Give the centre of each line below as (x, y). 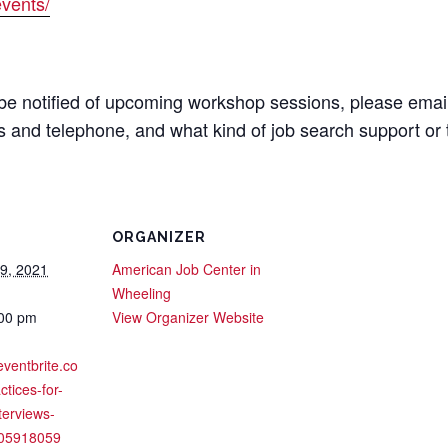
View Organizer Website (188, 317)
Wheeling (141, 293)
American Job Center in (186, 269)
